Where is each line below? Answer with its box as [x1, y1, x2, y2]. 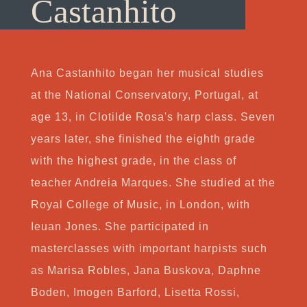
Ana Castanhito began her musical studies [30, 67, 264, 79]
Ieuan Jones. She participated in [30, 221, 209, 233]
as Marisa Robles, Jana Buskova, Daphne [30, 265, 261, 277]
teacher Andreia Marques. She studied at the [30, 177, 275, 189]
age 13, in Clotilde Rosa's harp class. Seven [30, 111, 275, 123]
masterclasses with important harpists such [30, 243, 267, 255]
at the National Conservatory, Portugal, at [30, 89, 258, 101]
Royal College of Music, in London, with [30, 199, 250, 211]
